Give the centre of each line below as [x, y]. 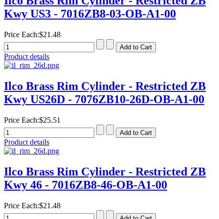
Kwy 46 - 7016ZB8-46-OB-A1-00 [86, 185]
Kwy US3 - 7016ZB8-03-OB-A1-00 [90, 14]
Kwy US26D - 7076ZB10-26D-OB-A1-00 [104, 99]
